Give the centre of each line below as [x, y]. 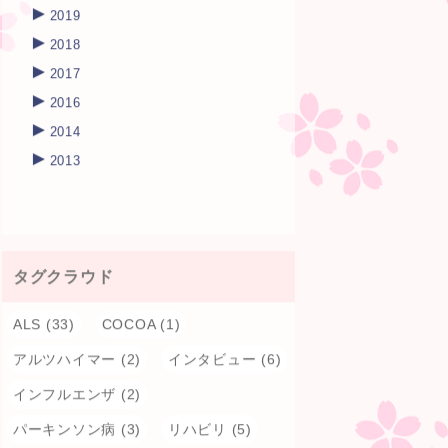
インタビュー [212, 358]
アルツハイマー [64, 358]
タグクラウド [63, 276]
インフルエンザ [64, 393]
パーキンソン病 [64, 428]
